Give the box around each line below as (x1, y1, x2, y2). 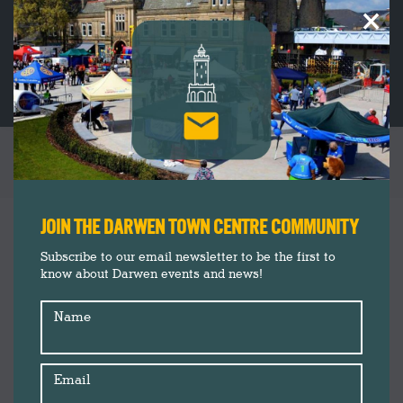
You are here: (201, 184, 280, 200)
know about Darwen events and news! (40, 266, 263, 282)
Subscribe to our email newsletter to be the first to (40, 249, 336, 264)
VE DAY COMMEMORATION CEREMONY (50, 153, 353, 175)
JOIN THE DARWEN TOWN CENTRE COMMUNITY (40, 216, 359, 238)
